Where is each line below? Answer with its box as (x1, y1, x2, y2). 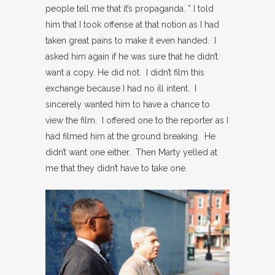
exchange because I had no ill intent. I (45, 83, 196, 93)
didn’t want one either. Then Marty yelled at (45, 147, 217, 157)
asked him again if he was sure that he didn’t (45, 52, 218, 61)
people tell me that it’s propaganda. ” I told (45, 4, 214, 14)
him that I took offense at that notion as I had (45, 20, 219, 29)
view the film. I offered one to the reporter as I (45, 115, 228, 125)
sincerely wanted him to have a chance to (45, 99, 210, 109)
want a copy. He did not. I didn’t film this (45, 68, 204, 77)
